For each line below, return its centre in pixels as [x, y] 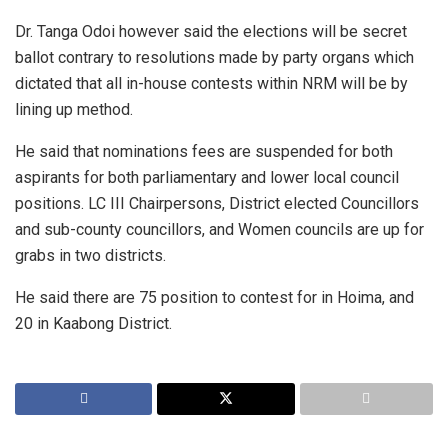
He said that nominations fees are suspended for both [204, 152]
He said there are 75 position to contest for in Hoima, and [214, 298]
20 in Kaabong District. [93, 324]
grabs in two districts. [90, 256]
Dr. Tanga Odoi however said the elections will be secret [211, 32]
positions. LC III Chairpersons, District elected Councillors [217, 204]
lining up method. [74, 110]
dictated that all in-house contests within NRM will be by [211, 84]
